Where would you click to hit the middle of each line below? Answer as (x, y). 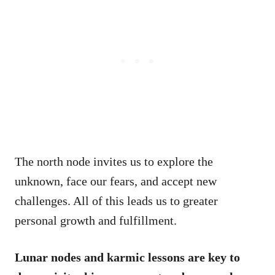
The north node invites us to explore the (114, 161)
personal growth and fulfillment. (96, 220)
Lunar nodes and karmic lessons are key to (127, 257)
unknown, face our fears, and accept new (116, 181)
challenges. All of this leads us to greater (116, 200)
